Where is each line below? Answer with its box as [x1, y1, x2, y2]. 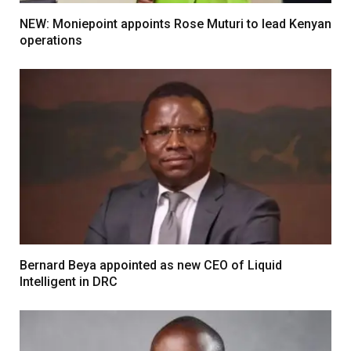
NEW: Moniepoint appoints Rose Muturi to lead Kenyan [20, 16, 331, 31]
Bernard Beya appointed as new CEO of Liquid [20, 257, 282, 273]
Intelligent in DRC [20, 273, 118, 289]
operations [20, 32, 82, 48]
